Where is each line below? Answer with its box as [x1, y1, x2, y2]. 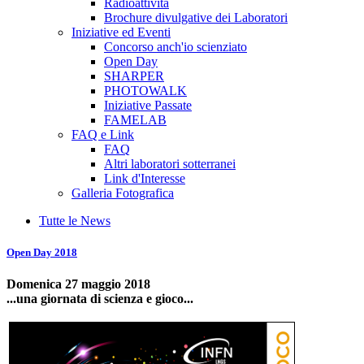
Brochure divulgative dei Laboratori [104, 11, 288, 24]
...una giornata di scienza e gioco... [6, 292, 193, 306]
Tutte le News [39, 214, 110, 227]
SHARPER [104, 69, 164, 83]
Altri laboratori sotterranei [104, 157, 236, 171]
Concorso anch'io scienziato [104, 40, 247, 54]
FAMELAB [104, 113, 167, 127]
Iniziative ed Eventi [71, 25, 171, 39]
